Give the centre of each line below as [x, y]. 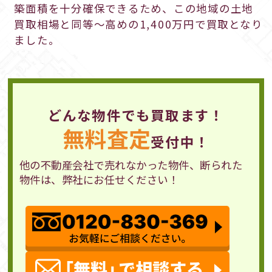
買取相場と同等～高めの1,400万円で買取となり [138, 24]
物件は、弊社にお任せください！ [99, 179]
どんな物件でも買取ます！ [136, 114]
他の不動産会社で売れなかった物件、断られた [131, 165]
